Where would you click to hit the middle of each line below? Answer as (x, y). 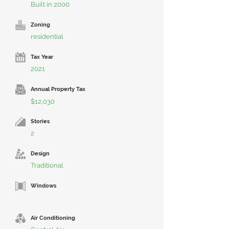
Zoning (40, 25)
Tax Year (42, 57)
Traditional (47, 165)
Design (40, 154)
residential (47, 37)
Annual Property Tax (58, 89)
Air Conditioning (53, 218)
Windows (43, 186)
